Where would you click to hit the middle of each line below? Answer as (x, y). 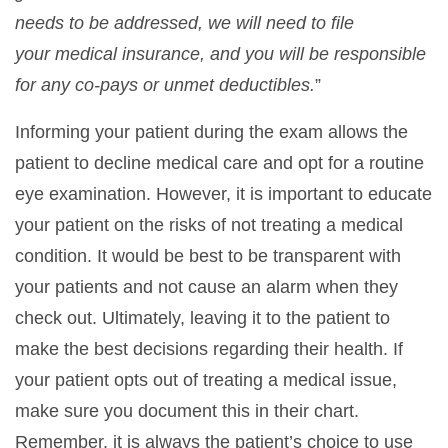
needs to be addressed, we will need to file (184, 22)
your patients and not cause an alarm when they (206, 286)
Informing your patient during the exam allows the (211, 131)
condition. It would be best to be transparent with (208, 255)
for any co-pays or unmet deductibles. (165, 84)
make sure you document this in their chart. (187, 410)
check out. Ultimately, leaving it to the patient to (202, 317)
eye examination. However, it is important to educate (223, 193)
